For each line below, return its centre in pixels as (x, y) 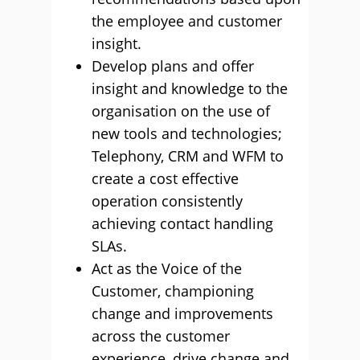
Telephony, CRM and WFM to (188, 156)
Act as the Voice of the (167, 268)
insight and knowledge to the (190, 88)
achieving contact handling (182, 223)
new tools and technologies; (187, 133)
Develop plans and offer (173, 66)
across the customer (161, 336)
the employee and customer (187, 21)
